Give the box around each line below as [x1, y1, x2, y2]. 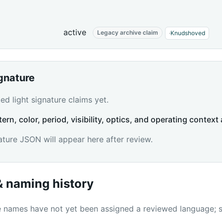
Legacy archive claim [97, 29, 159, 36]
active [63, 27, 87, 37]
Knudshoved [170, 29, 206, 37]
